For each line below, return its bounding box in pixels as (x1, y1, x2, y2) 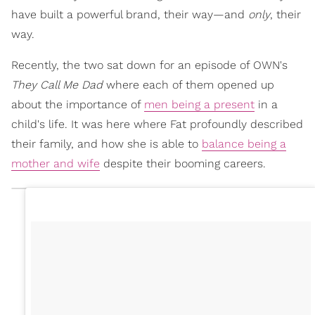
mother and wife (11, 156, 100, 170)
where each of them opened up (103, 77, 274, 91)
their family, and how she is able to (11, 136, 202, 150)
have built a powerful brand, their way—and (11, 7, 248, 21)
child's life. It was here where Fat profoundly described (11, 117, 303, 131)
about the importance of (11, 97, 144, 111)
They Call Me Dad (11, 77, 103, 91)
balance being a (202, 136, 286, 150)
